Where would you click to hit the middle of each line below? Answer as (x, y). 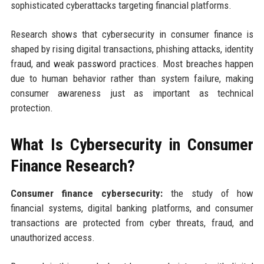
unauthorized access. (52, 237)
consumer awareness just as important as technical (132, 93)
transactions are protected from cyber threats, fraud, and (132, 222)
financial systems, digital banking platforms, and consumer (132, 208)
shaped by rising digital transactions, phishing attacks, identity (132, 49)
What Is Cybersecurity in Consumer (132, 144)
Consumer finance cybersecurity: (87, 193)
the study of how (208, 193)
